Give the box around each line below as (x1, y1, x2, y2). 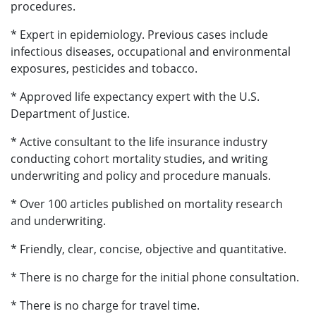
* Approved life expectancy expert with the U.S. (11, 89, 260, 105)
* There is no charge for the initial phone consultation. (11, 269, 299, 286)
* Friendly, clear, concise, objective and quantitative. (11, 241, 286, 257)
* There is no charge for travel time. (11, 298, 200, 314)
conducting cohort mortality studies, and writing (11, 151, 268, 167)
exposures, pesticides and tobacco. (11, 61, 197, 77)
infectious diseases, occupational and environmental (11, 44, 291, 60)
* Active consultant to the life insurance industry (11, 134, 267, 150)
